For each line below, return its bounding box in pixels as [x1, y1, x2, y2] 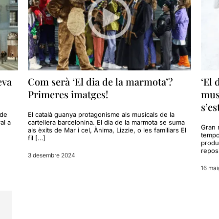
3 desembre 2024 [28, 152, 76, 159]
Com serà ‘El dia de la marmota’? [28, 75, 174, 88]
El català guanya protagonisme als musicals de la [28, 110, 175, 119]
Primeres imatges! [28, 88, 109, 101]
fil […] [28, 134, 46, 142]
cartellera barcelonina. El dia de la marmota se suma [28, 118, 185, 127]
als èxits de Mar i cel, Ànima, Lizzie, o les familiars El [28, 126, 187, 134]
